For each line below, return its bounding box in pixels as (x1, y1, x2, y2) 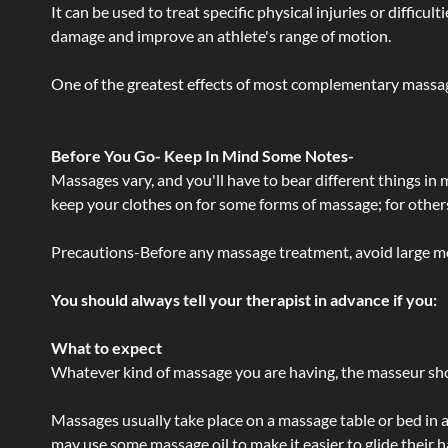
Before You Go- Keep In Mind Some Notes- (51, 146, 357, 165)
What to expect (51, 338, 162, 357)
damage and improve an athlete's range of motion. (51, 26, 391, 45)
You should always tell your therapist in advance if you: (51, 290, 437, 309)
